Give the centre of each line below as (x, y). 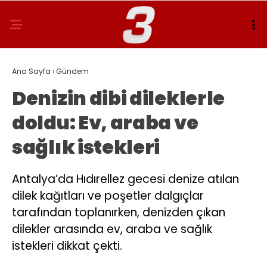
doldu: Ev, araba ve (105, 122)
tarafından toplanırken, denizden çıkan (119, 212)
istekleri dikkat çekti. (67, 246)
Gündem (72, 71)
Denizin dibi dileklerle (119, 98)
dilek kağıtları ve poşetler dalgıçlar (108, 196)
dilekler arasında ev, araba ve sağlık (112, 229)
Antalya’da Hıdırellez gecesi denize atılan (125, 179)
